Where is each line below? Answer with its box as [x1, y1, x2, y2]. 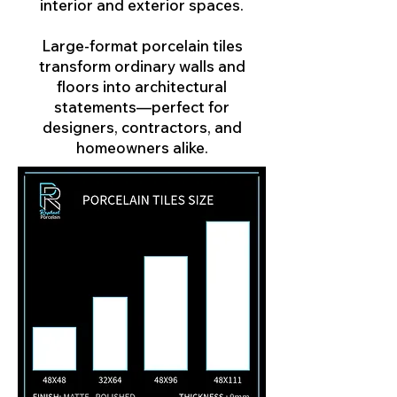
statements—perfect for [54, 97, 230, 116]
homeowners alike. [75, 138, 208, 157]
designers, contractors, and [42, 118, 242, 136]
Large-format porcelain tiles [41, 36, 243, 55]
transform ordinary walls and [38, 57, 245, 75]
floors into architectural [57, 77, 227, 96]
